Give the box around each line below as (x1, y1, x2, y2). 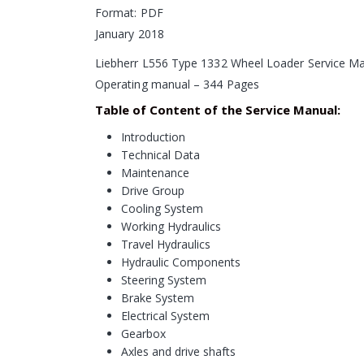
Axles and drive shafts (121, 344, 236, 360)
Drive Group (121, 183, 184, 199)
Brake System (121, 290, 194, 306)
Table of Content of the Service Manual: (95, 102, 340, 119)
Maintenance (121, 165, 189, 181)
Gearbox (121, 326, 166, 342)
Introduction (121, 129, 185, 145)
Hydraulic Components (121, 254, 240, 271)
